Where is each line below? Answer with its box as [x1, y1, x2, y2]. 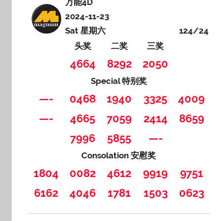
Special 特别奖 [90, 75, 147, 86]
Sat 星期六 [65, 25, 106, 36]
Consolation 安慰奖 [81, 150, 156, 160]
